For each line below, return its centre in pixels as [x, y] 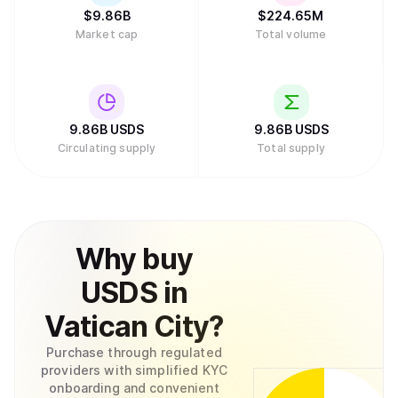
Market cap [107, 34]
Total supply [291, 148]
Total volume [291, 34]
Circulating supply [107, 148]
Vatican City [127, 326]
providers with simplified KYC [134, 370]
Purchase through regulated [134, 352]
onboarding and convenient [134, 388]
